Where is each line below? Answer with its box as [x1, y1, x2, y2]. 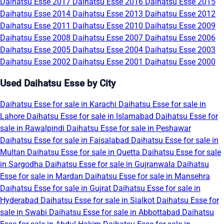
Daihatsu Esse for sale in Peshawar [66, 123, 191, 133]
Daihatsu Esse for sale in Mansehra [85, 171, 210, 181]
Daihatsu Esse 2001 [72, 56, 145, 66]
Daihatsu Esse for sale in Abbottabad [49, 207, 182, 217]
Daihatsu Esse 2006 [145, 32, 215, 42]
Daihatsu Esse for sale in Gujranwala [45, 159, 177, 169]
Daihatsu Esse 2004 [72, 44, 145, 54]
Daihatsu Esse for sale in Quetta [27, 147, 142, 157]
